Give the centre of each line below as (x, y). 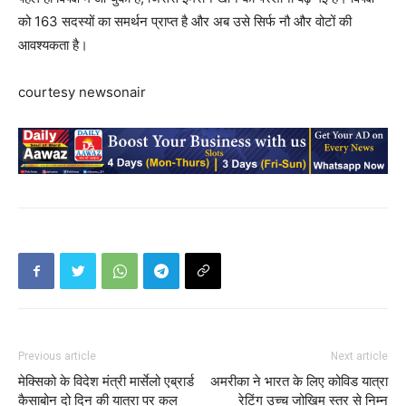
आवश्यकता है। (53, 45)
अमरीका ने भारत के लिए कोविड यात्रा (299, 382)
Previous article (57, 356)
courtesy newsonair (82, 92)
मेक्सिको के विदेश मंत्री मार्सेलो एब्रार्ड (106, 382)
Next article (359, 356)
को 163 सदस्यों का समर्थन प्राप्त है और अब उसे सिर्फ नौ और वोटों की (185, 21)
